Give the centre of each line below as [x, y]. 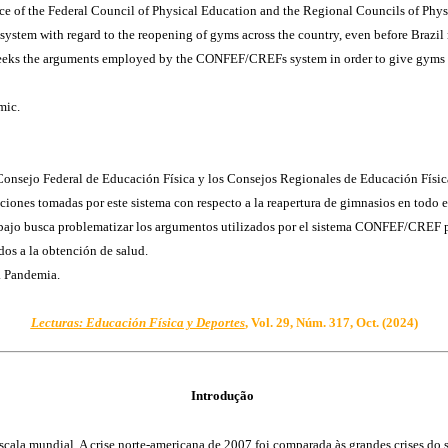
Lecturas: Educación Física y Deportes [137, 322]
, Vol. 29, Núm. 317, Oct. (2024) [331, 322]
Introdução [224, 395]
